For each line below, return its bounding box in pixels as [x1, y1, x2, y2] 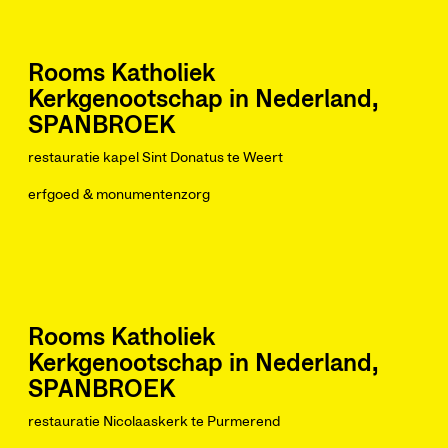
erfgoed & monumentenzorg [28, 188, 210, 202]
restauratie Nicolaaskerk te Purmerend [28, 415, 281, 429]
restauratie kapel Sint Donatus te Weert [28, 151, 283, 165]
